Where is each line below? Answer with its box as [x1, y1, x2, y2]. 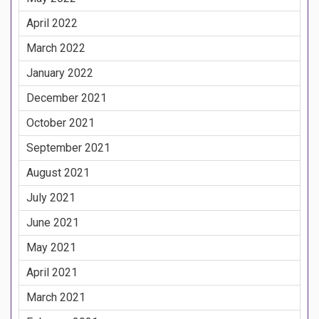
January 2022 [26, 66, 93, 80]
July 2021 [26, 191, 75, 205]
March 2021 [26, 291, 85, 305]
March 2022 [26, 41, 85, 56]
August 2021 [26, 166, 90, 180]
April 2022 [26, 16, 78, 31]
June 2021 [26, 216, 79, 230]
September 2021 [26, 141, 110, 155]
